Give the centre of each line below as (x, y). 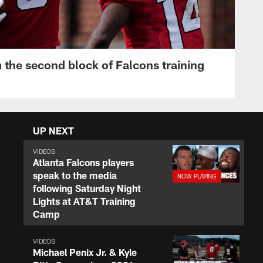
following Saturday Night (87, 188)
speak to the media (75, 176)
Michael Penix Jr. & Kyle (85, 252)
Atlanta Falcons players (83, 163)
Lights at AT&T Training (84, 201)
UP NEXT (53, 131)
